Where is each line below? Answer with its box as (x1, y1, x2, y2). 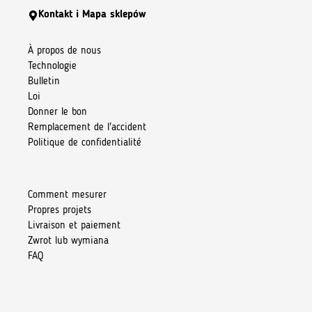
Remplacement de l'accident (28, 123, 146, 134)
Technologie (28, 61, 77, 72)
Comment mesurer (28, 189, 107, 201)
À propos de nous (28, 46, 101, 57)
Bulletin (28, 77, 60, 88)
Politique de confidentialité (28, 138, 141, 149)
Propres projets (28, 205, 91, 216)
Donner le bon (28, 107, 87, 118)
